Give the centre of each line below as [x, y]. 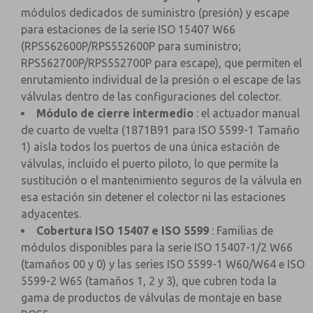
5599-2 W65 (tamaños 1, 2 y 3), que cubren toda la [149, 281]
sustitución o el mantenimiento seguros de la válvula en [161, 180]
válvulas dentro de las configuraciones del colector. [151, 96]
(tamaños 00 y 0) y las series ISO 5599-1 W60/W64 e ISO [163, 264]
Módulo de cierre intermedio [115, 113]
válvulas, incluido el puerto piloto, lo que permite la [150, 163]
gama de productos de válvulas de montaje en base [151, 298]
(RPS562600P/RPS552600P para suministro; [131, 46]
